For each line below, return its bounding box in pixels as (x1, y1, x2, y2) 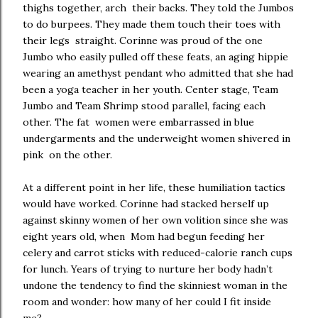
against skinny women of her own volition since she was (23, 214, 288, 226)
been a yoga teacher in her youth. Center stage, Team (23, 83, 278, 96)
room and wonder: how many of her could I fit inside (23, 295, 271, 308)
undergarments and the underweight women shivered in (23, 132, 290, 145)
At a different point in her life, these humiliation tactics (23, 181, 285, 194)
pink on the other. (23, 148, 118, 161)
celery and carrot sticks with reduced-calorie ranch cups (23, 246, 292, 259)
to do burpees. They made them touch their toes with (23, 18, 280, 31)
